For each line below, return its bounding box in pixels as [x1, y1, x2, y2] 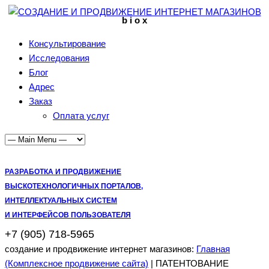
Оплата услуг [53, 110, 109, 121]
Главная [196, 244, 230, 255]
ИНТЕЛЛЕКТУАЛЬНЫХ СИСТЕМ [5, 196, 117, 205]
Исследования [29, 53, 89, 63]
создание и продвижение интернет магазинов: [5, 244, 196, 255]
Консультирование [29, 38, 106, 49]
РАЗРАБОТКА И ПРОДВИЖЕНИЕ [5, 168, 121, 176]
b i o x [122, 15, 147, 25]
